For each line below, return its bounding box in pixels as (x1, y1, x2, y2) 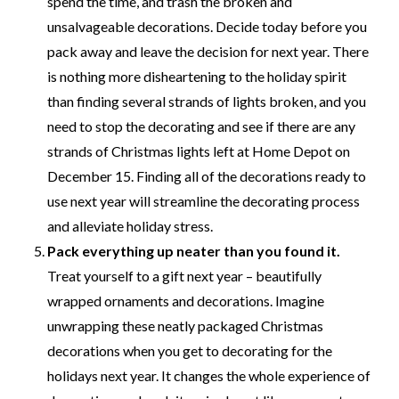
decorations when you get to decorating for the (47, 341, 333, 359)
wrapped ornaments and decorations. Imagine (47, 291, 325, 309)
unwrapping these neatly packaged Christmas (47, 316, 324, 334)
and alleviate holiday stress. (47, 216, 214, 234)
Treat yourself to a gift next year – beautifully (47, 266, 322, 284)
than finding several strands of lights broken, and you (47, 92, 367, 110)
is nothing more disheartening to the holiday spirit (47, 67, 347, 85)
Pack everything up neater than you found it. (47, 241, 341, 259)
